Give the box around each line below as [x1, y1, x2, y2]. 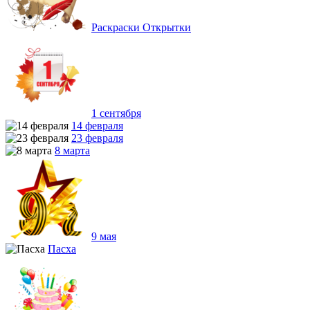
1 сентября [91, 107, 141, 119]
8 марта [55, 144, 90, 156]
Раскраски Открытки [91, 21, 191, 33]
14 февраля [71, 119, 123, 131]
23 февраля [71, 131, 123, 144]
